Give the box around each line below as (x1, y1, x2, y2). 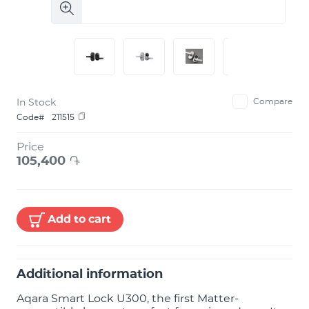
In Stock (17, 96, 56, 108)
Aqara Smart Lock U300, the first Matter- (17, 292, 239, 305)
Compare (253, 96, 292, 106)
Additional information (17, 266, 163, 281)
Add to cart (48, 212, 111, 226)
